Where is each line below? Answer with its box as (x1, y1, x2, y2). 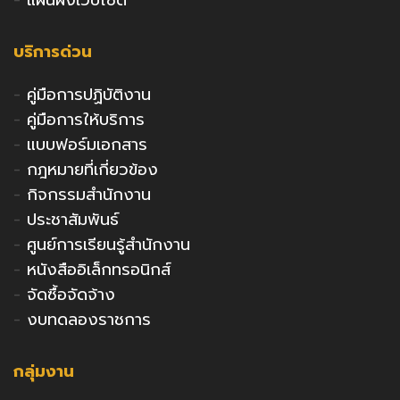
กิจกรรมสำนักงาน (27, 181, 151, 207)
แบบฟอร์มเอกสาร (27, 131, 147, 157)
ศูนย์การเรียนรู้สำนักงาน (27, 231, 190, 257)
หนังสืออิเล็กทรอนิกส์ (27, 256, 171, 282)
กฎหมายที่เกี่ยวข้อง (27, 156, 158, 182)
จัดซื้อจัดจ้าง (27, 281, 115, 307)
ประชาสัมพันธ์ (27, 206, 119, 232)
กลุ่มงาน (13, 358, 74, 384)
